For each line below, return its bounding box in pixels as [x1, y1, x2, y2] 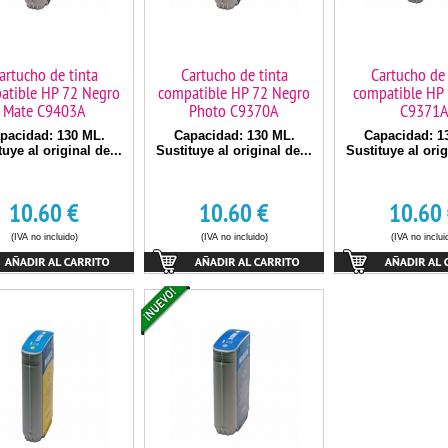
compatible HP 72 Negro [158, 81, 310, 104]
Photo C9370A [189, 99, 279, 122]
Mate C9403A [2, 99, 86, 122]
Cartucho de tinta [180, 63, 288, 86]
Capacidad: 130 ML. [173, 128, 295, 143]
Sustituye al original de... [156, 143, 312, 158]
